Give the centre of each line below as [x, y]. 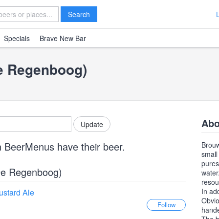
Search [79, 14]
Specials [17, 38]
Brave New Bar [63, 38]
